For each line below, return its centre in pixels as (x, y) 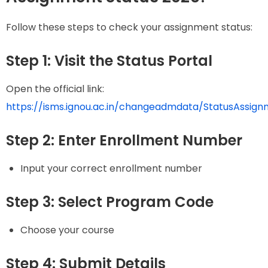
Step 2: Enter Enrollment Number (124, 140)
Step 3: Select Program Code (110, 202)
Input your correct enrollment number (111, 169)
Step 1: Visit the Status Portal (109, 60)
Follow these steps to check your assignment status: (129, 27)
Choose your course (67, 230)
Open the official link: (55, 89)
